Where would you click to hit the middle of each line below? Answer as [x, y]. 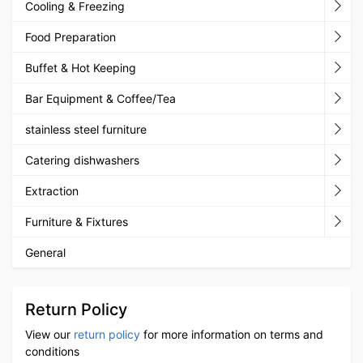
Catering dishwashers [82, 160]
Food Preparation [70, 36]
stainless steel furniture [86, 129]
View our [49, 334]
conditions [52, 351]
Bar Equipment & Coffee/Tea [100, 98]
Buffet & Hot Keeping [81, 67]
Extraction [52, 190]
